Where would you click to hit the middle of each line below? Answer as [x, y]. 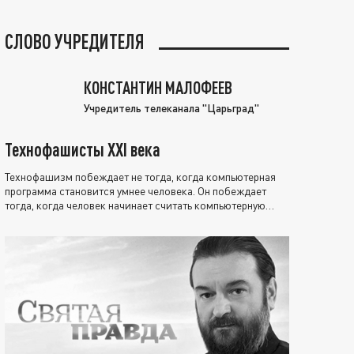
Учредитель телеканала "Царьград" [171, 107]
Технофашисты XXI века [83, 149]
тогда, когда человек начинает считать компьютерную [135, 205]
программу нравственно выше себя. [90, 219]
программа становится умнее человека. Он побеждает [136, 190]
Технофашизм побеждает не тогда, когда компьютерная [140, 176]
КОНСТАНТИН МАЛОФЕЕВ [158, 87]
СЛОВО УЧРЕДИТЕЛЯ [75, 41]
